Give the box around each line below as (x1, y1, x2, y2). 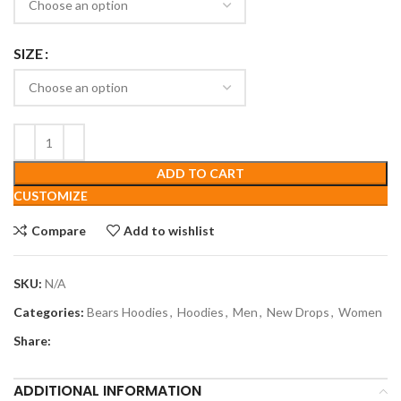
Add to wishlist (124, 222, 216, 238)
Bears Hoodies (87, 304, 168, 320)
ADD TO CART (157, 166, 244, 182)
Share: (13, 333, 51, 349)
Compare (30, 222, 86, 238)
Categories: (13, 304, 84, 320)
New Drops (267, 304, 329, 320)
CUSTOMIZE (13, 188, 88, 204)
